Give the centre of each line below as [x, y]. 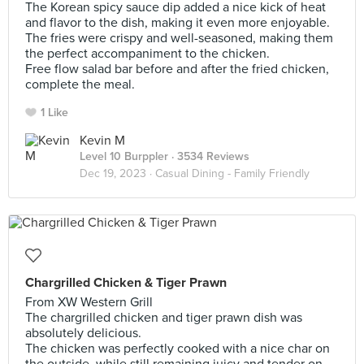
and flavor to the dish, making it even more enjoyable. [178, 23]
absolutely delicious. [83, 333]
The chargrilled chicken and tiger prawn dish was [164, 318]
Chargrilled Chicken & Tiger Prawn [126, 283]
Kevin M [102, 141]
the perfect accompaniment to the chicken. [147, 54]
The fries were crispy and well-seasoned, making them [179, 38]
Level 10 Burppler [124, 156]
